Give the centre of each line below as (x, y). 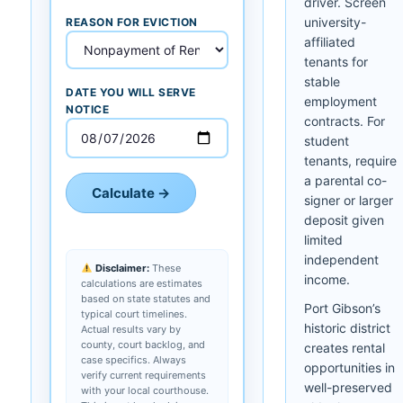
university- (335, 22)
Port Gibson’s (342, 308)
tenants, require (350, 160)
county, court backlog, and (143, 344)
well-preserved (348, 387)
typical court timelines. (134, 313)
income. (327, 279)
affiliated (330, 41)
